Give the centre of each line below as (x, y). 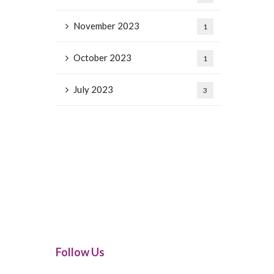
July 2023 (93, 89)
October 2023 (102, 57)
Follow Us (80, 252)
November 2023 (106, 26)
